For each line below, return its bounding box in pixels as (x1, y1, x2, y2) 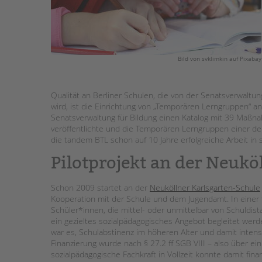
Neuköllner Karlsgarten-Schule (150, 181, 260, 193)
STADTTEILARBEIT (181, 18, 250, 29)
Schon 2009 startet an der (51, 181, 150, 193)
